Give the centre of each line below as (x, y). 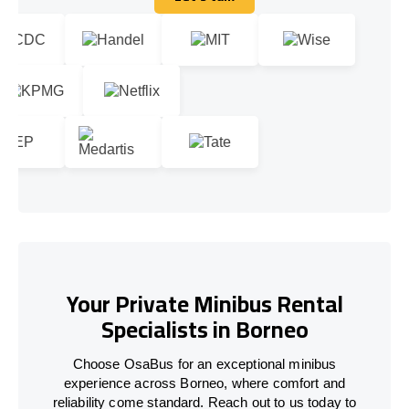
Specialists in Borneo (204, 330)
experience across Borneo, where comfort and (204, 383)
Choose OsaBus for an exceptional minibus (204, 363)
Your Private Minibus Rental (204, 304)
